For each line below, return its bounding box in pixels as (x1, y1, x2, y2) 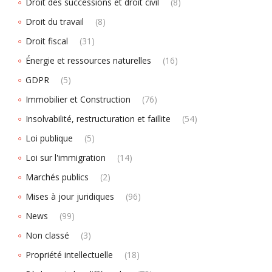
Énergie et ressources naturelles (25, 55, 151, 66)
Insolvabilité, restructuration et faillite (25, 113, 171, 124)
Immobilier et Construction (25, 93, 131, 105)
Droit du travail (25, 16, 84, 27)
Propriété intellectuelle (25, 249, 113, 260)
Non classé (25, 229, 69, 241)
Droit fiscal (25, 35, 68, 47)
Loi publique (25, 132, 73, 144)
